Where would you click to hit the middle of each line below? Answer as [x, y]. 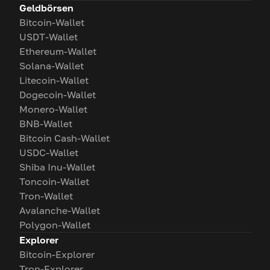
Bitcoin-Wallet [52, 23]
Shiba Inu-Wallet [57, 167]
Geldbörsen [46, 8]
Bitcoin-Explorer [57, 255]
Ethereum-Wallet [58, 52]
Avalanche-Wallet [60, 211]
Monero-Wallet [53, 109]
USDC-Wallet [49, 153]
